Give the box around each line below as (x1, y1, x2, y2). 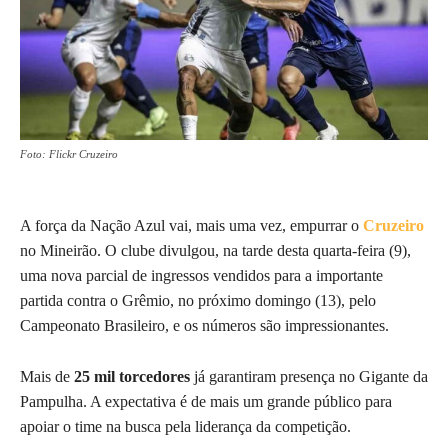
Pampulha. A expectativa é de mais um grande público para (20, 392, 392, 410)
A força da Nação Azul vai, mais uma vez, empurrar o (20, 216, 363, 234)
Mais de (20, 367, 74, 385)
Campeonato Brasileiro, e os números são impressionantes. (20, 316, 389, 334)
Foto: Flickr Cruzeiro (20, 147, 118, 160)
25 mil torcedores (74, 367, 190, 385)
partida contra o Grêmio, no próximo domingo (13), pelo (20, 291, 376, 309)
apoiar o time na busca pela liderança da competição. (20, 417, 351, 435)
